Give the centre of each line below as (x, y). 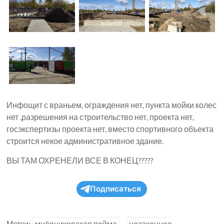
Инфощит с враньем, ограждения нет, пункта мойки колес (112, 105)
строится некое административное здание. (85, 141)
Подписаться (116, 189)
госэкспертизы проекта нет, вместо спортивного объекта (110, 129)
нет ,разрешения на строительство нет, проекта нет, (100, 117)
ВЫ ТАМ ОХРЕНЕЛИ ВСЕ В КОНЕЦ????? (80, 160)
